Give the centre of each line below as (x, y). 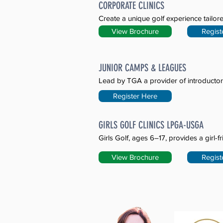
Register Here (135, 96)
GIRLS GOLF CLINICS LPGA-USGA (151, 125)
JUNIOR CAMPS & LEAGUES (142, 68)
